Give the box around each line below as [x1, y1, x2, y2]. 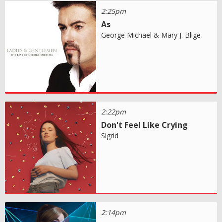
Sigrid [101, 130, 119, 140]
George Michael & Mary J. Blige [101, 30, 201, 40]
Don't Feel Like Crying [101, 119, 188, 130]
